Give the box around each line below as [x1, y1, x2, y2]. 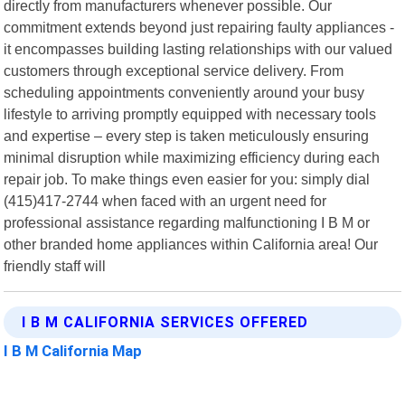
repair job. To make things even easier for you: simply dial [4, 170, 371, 187]
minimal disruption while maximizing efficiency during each [4, 148, 381, 165]
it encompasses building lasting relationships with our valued [4, 40, 393, 57]
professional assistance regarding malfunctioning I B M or [4, 213, 371, 231]
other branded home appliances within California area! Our [4, 235, 379, 252]
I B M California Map [4, 341, 143, 360]
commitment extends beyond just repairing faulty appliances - [4, 18, 395, 35]
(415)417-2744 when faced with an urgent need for [4, 192, 327, 209]
